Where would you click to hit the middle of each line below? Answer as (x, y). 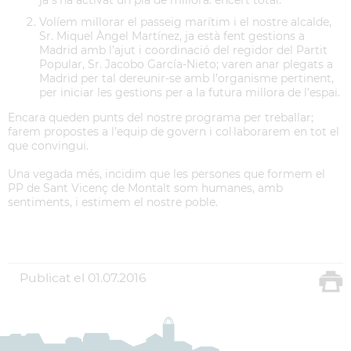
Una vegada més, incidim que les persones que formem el (166, 174)
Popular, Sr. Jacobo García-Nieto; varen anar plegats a (186, 64)
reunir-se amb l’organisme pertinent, (233, 78)
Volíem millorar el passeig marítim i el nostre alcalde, (185, 22)
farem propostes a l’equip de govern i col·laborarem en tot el (174, 131)
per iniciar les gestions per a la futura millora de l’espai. (190, 92)
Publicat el (52, 277)
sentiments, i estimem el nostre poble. (113, 202)
